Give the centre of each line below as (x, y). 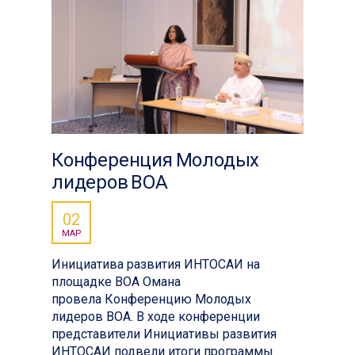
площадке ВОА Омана (116, 281)
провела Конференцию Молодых (151, 299)
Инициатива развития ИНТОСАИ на (156, 264)
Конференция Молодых (156, 160)
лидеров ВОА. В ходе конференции (156, 316)
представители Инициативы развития (164, 334)
